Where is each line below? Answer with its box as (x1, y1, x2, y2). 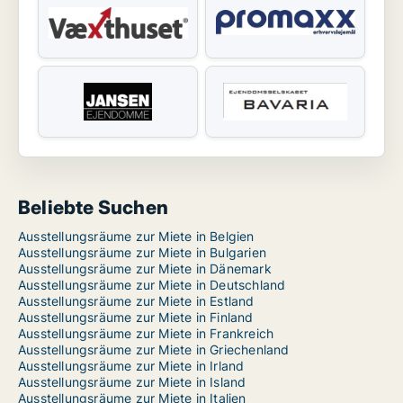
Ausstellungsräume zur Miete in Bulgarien (18, 245, 266, 261)
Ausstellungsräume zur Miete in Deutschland (18, 277, 286, 293)
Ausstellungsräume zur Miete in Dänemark (18, 261, 272, 277)
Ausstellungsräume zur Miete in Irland (18, 358, 245, 374)
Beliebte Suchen (18, 196, 168, 219)
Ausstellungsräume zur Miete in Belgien (18, 228, 255, 245)
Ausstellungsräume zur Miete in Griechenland (18, 342, 290, 358)
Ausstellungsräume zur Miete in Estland (18, 293, 255, 309)
